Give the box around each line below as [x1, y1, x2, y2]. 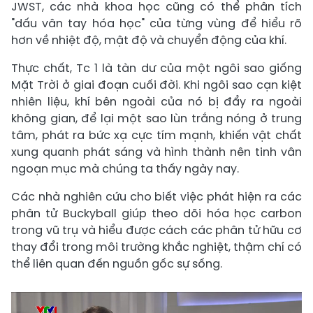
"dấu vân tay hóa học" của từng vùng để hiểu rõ [11, 15, 302, 32]
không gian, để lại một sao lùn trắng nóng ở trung [11, 110, 302, 127]
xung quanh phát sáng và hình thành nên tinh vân [11, 144, 302, 161]
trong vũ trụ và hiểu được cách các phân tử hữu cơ [11, 222, 302, 239]
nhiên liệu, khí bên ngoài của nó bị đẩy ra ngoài [11, 94, 302, 110]
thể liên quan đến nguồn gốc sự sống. [11, 256, 222, 272]
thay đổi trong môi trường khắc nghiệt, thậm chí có [11, 239, 302, 256]
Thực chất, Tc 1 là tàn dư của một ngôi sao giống [11, 60, 302, 77]
